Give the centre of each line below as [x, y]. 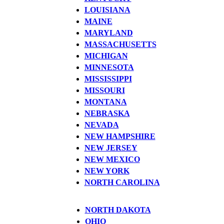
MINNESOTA [109, 67]
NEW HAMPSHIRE [120, 136]
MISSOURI [104, 90]
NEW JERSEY [111, 147]
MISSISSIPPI [108, 78]
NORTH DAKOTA [118, 209]
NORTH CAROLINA [122, 182]
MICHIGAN [106, 55]
